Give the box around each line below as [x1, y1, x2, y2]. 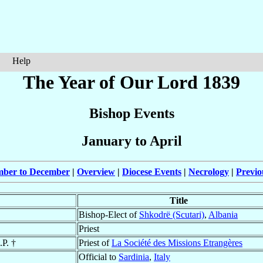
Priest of [79, 238, 112, 248]
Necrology [188, 167, 229, 177]
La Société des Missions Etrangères [112, 238, 242, 248]
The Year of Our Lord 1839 [23, 72, 240, 93]
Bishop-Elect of [79, 210, 139, 220]
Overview [77, 167, 115, 177]
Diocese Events [122, 167, 181, 177]
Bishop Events [89, 106, 174, 122]
